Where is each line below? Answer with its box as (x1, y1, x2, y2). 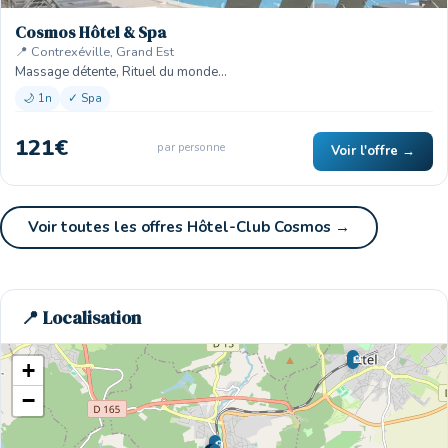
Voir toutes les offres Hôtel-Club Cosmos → (28, 217, 350, 237)
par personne (156, 139, 225, 155)
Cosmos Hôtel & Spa (15, 21, 166, 43)
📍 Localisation (21, 306, 141, 330)
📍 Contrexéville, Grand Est (15, 43, 174, 61)
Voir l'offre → (331, 142, 415, 160)
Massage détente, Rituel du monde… (15, 63, 227, 81)
